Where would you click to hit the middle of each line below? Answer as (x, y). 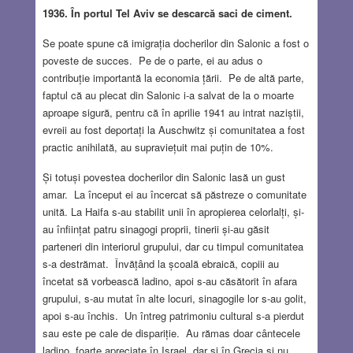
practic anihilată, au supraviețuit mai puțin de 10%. (158, 147)
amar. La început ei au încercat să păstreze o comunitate (174, 194)
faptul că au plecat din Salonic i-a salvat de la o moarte (168, 95)
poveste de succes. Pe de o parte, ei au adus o (152, 60)
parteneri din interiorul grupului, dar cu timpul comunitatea (173, 246)
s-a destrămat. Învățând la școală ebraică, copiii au (160, 263)
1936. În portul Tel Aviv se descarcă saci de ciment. (167, 13)
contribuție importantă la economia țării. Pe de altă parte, (173, 77)
